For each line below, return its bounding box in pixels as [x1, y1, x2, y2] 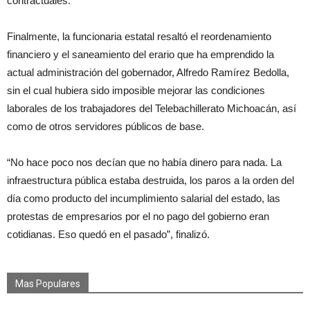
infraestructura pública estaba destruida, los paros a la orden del [7, 174, 294, 186]
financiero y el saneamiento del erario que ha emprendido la [7, 48, 274, 60]
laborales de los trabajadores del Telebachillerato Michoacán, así [7, 102, 296, 114]
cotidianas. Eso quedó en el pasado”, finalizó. [7, 228, 210, 240]
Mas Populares [15, 277, 80, 289]
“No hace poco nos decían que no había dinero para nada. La [7, 156, 282, 168]
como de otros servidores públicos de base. [7, 120, 204, 132]
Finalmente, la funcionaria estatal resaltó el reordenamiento [7, 30, 271, 42]
